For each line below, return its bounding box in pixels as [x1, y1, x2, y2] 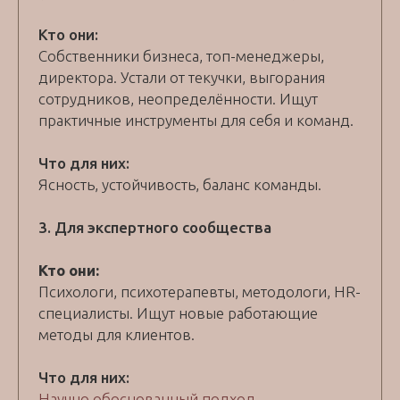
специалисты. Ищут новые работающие [38, 304, 318, 322]
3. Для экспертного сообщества [38, 219, 271, 237]
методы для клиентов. [38, 326, 195, 344]
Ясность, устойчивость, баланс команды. [38, 176, 321, 194]
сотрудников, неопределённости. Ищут [38, 90, 318, 108]
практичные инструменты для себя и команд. [38, 112, 354, 129]
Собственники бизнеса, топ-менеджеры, [38, 47, 324, 65]
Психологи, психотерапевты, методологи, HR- [38, 283, 361, 301]
